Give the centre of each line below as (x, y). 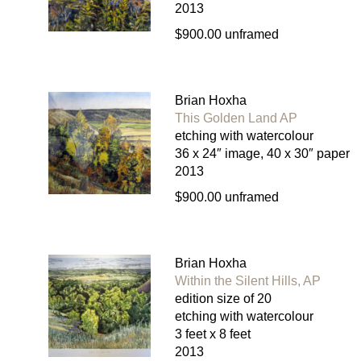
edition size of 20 (223, 299)
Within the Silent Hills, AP (247, 281)
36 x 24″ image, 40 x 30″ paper (262, 154)
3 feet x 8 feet (212, 334)
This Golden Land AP (236, 118)
